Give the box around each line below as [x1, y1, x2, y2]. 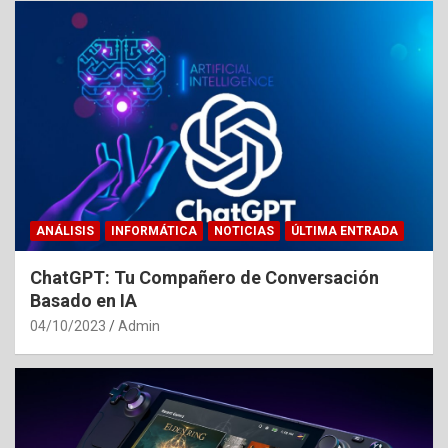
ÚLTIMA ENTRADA [291, 224, 398, 239]
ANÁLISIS [36, 224, 94, 239]
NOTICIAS [214, 224, 274, 239]
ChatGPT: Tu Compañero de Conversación [30, 267, 379, 289]
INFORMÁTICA [111, 224, 197, 239]
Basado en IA [30, 290, 137, 312]
